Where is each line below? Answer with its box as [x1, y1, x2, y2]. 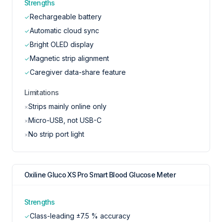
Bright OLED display [30, 40, 94, 49]
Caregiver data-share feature [30, 68, 126, 76]
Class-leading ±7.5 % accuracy [30, 212, 130, 220]
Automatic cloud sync [30, 26, 99, 35]
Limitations [24, 88, 59, 97]
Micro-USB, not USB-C [28, 116, 102, 124]
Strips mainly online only [28, 102, 107, 111]
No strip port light [28, 130, 84, 138]
